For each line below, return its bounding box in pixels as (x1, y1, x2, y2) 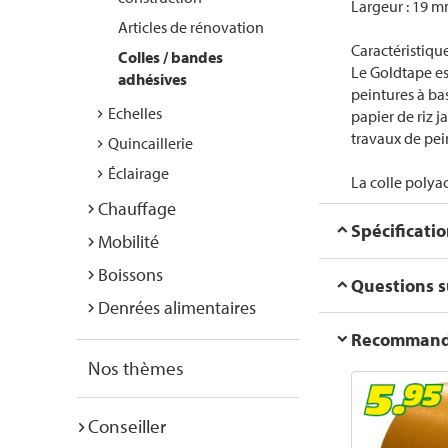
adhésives (118, 69, 187, 89)
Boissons (98, 263, 163, 286)
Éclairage (108, 163, 169, 183)
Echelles (108, 103, 162, 123)
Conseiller (88, 414, 166, 438)
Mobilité (98, 230, 159, 253)
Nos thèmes (88, 356, 184, 380)
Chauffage (98, 197, 176, 220)
